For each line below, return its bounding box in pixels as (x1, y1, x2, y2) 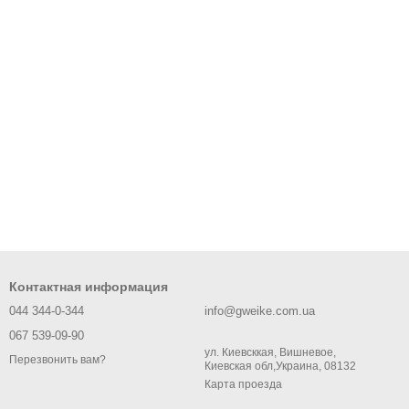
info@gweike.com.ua (204, 303, 315, 318)
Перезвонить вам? (9, 353, 106, 367)
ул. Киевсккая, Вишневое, (204, 345, 336, 359)
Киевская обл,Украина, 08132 (204, 359, 356, 372)
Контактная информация (9, 278, 168, 294)
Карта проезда (204, 377, 282, 391)
